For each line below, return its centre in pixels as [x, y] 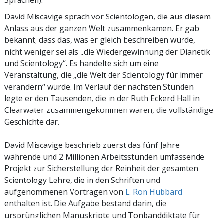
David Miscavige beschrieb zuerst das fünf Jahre [92, 145]
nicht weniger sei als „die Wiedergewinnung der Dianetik [107, 51]
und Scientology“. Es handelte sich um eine [82, 63]
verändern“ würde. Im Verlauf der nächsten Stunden [99, 86]
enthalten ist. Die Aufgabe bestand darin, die [85, 203]
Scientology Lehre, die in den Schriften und [82, 180]
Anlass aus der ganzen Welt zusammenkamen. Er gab [102, 28]
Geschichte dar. [32, 121]
